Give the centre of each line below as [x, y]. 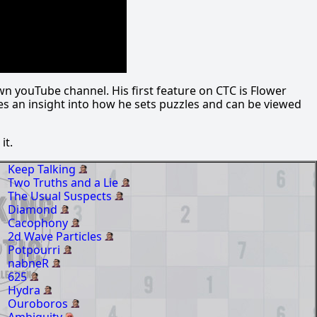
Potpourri [35, 250]
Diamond [34, 210]
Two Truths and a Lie [64, 183]
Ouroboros [39, 304]
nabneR [30, 264]
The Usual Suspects [61, 196]
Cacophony [39, 223]
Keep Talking [43, 169]
